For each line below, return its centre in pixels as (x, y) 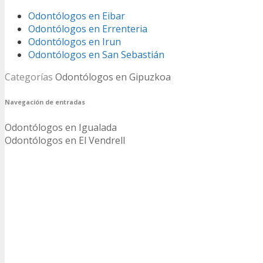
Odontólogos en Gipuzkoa (113, 77)
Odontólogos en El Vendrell (65, 140)
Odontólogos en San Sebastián (96, 54)
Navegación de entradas (45, 102)
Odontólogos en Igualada (61, 127)
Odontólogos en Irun (75, 41)
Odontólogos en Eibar (77, 16)
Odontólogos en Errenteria (88, 28)
